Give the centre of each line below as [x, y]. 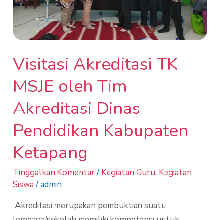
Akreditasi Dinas [77, 108]
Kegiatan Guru [128, 172]
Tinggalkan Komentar [54, 172]
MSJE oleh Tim [70, 86]
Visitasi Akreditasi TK [96, 64]
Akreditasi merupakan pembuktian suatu [90, 205]
